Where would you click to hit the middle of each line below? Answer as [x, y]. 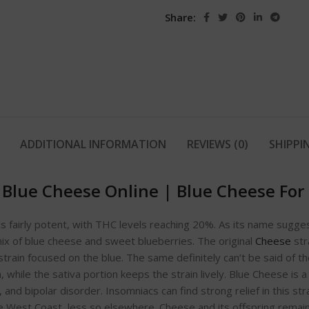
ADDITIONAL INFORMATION [93, 144]
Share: [180, 18]
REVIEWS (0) [217, 144]
